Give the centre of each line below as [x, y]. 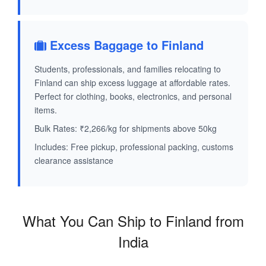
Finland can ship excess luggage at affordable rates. [132, 83]
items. [46, 110]
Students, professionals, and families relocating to [128, 69]
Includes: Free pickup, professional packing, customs [134, 147]
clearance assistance [74, 161]
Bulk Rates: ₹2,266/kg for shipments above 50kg [126, 129]
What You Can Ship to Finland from [133, 221]
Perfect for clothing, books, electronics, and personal [133, 96]
